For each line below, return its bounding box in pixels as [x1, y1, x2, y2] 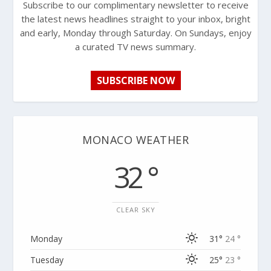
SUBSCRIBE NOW [96, 74, 175, 88]
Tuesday [30, 254, 64, 266]
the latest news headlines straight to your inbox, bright [21, 13, 250, 25]
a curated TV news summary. [75, 41, 196, 53]
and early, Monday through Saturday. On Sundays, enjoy [19, 27, 252, 39]
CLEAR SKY [116, 205, 155, 215]
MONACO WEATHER [82, 132, 189, 148]
